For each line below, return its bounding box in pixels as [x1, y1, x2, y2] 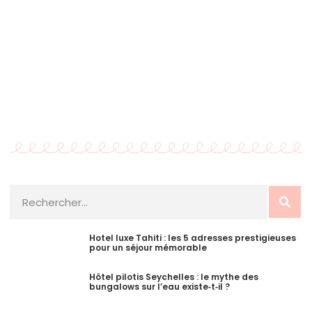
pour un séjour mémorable [89, 242, 207, 254]
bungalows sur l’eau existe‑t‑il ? [89, 281, 230, 293]
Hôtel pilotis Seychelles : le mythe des [89, 271, 258, 283]
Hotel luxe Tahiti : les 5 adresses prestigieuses [89, 232, 296, 244]
